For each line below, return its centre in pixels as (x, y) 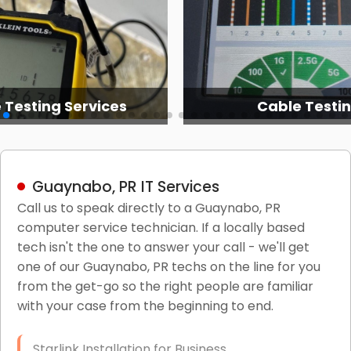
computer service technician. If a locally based (161, 227)
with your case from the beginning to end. (145, 306)
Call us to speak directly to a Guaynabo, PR (148, 208)
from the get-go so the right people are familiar (165, 286)
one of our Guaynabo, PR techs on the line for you (168, 266)
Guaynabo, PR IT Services (125, 186)
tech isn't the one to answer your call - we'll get (163, 247)
